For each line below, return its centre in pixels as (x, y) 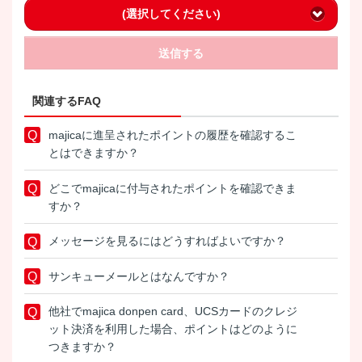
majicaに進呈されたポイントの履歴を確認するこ (173, 135)
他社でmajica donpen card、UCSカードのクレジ (173, 311)
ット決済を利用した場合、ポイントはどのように (173, 329)
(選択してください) (171, 14)
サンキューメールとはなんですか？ (139, 276)
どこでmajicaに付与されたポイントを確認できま (173, 188)
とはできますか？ (94, 153)
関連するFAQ (67, 101)
